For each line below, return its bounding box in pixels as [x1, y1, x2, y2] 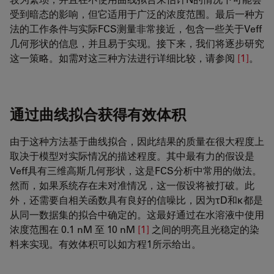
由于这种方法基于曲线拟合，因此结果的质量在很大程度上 [10, 135, 264, 148]
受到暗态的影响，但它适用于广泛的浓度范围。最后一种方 [10, 7, 264, 21]
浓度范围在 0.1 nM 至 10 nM [10, 223, 138, 236]
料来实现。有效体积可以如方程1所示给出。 [10, 237, 201, 251]
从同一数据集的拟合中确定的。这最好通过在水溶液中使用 [10, 208, 264, 221]
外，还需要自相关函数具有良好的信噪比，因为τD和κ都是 [10, 193, 263, 207]
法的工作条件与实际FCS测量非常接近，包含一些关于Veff [10, 22, 262, 35]
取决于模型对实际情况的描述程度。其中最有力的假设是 [10, 149, 254, 163]
